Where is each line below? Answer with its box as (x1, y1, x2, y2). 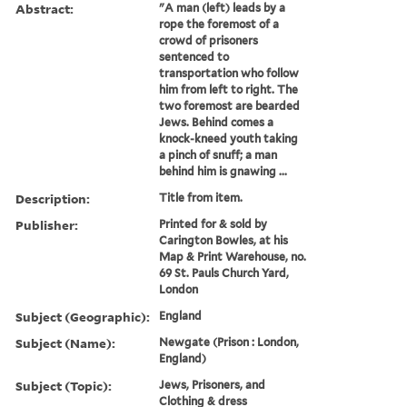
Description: (15, 189, 90, 207)
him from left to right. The (159, 82, 299, 96)
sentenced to (159, 49, 230, 64)
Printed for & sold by (159, 216, 268, 231)
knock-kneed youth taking (159, 131, 299, 145)
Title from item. (159, 190, 243, 204)
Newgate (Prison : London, (159, 334, 300, 349)
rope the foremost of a (159, 16, 280, 31)
